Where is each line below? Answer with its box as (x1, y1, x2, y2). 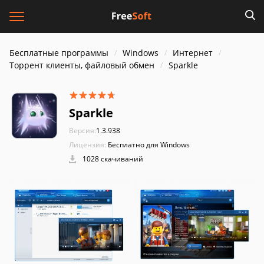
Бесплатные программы (9, 47, 108, 58)
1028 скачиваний (81, 154, 143, 164)
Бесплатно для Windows (108, 140, 190, 150)
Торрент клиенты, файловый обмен (9, 60, 154, 71)
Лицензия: (69, 140, 106, 150)
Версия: (69, 126, 96, 136)
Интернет (173, 47, 213, 58)
